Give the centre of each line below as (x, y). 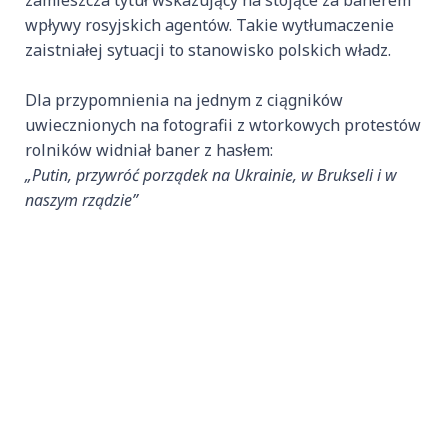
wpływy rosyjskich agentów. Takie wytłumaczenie (209, 25)
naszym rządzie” (81, 200)
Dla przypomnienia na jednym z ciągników (184, 100)
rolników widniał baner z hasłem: (149, 150)
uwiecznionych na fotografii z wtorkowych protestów (223, 125)
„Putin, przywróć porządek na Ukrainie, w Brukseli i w (211, 175)
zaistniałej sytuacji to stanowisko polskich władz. (208, 50)
